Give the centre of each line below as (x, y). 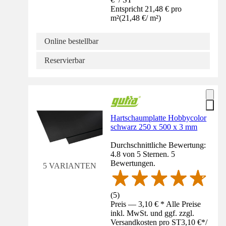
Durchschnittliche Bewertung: (158, 145)
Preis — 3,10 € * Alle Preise (156, 204)
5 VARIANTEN (69, 165)
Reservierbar (65, 60)
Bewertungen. (133, 163)
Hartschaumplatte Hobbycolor (159, 118)
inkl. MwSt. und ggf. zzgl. (153, 213)
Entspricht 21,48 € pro (146, 9)
